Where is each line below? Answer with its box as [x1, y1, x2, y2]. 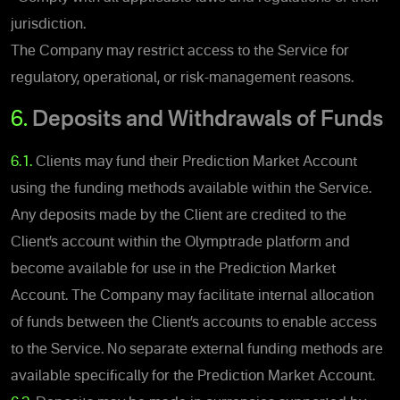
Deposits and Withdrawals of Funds [28, 109, 383, 131]
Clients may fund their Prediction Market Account [36, 154, 357, 170]
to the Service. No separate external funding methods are [11, 342, 383, 357]
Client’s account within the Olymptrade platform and [11, 235, 350, 250]
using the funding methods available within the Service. [11, 181, 371, 196]
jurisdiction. [11, 17, 86, 32]
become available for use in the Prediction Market [11, 262, 336, 277]
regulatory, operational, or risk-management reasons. [11, 71, 354, 86]
